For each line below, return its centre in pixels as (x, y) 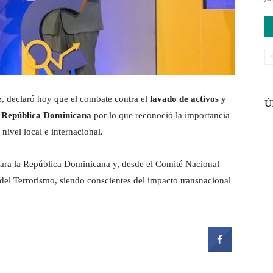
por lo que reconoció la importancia (161, 115)
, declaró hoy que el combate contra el (76, 99)
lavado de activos (184, 99)
